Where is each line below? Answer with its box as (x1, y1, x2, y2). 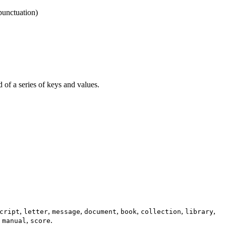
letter (24, 207, 48, 215)
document (84, 207, 117, 215)
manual (2, 216, 26, 224)
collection (141, 207, 181, 215)
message (52, 207, 80, 215)
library (185, 207, 213, 215)
